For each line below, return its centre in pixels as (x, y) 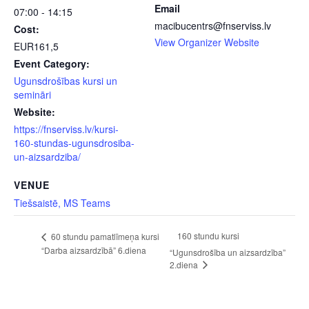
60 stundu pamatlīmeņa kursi (104, 236)
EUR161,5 (36, 46)
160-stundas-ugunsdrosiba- (74, 143)
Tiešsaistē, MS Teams (62, 203)
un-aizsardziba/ (47, 157)
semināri (32, 94)
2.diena (185, 264)
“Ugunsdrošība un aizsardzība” (227, 252)
